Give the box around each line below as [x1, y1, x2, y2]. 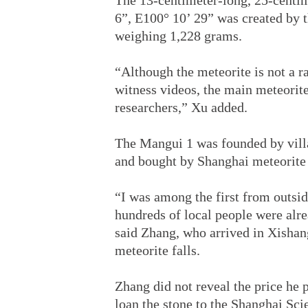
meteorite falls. [115, 243, 200, 258]
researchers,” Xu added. [115, 100, 247, 115]
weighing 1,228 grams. [115, 28, 242, 43]
